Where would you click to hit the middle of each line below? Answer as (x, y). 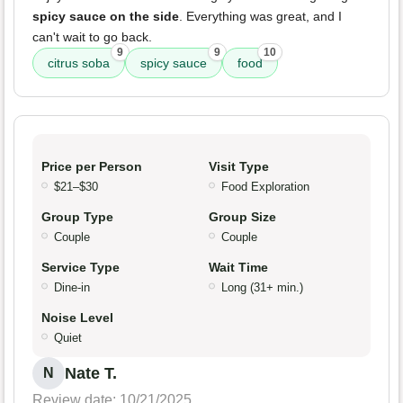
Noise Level (77, 318)
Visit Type (239, 167)
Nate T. (91, 374)
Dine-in (72, 288)
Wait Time (238, 268)
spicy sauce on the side (106, 17)
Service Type (81, 268)
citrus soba (79, 63)
